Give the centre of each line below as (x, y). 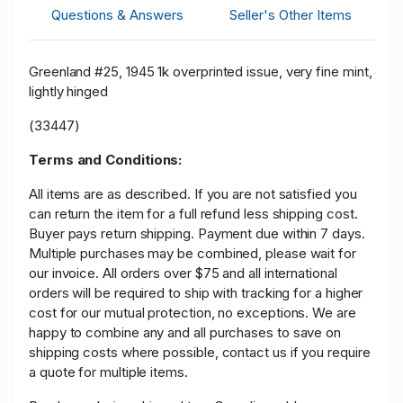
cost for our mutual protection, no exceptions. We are (193, 312)
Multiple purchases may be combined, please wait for (193, 253)
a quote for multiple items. (108, 372)
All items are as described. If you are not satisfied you (193, 193)
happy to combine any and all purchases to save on (185, 332)
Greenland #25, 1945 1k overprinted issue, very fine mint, (201, 71)
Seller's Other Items (290, 14)
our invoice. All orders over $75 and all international (183, 273)
